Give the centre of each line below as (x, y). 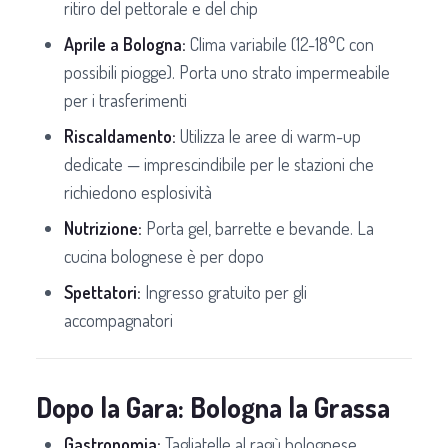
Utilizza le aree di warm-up (268, 135)
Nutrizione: (103, 227)
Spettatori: (102, 291)
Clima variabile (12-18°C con (280, 43)
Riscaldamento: (120, 135)
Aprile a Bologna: (125, 43)
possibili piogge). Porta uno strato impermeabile (227, 71)
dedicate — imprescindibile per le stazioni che (219, 163)
